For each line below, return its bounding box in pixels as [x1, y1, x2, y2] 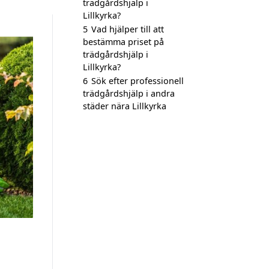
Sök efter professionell [91, 75, 184, 86]
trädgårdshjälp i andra [83, 88, 175, 99]
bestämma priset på [83, 36, 164, 47]
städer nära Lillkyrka [83, 100, 166, 112]
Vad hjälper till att [91, 23, 164, 35]
